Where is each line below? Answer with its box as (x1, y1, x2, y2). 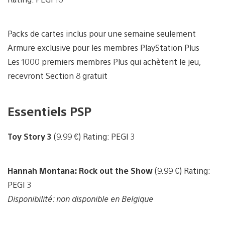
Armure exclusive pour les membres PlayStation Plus (8, 42, 199, 53)
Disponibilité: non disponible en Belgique (8, 193, 153, 204)
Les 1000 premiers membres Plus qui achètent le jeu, (8, 56, 200, 67)
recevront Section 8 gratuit (8, 70, 107, 81)
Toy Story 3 (8, 131, 54, 142)
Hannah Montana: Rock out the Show (8, 165, 153, 176)
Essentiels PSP (8, 102, 91, 119)
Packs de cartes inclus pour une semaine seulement (8, 28, 196, 39)
